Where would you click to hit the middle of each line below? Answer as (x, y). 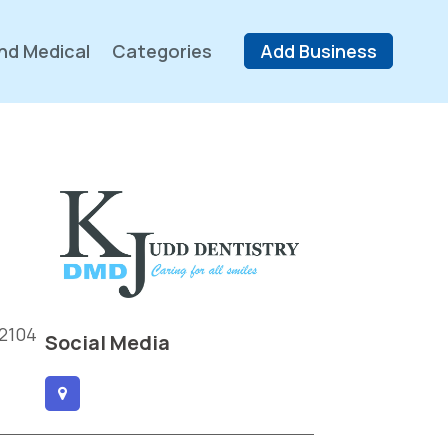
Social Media (107, 342)
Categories (161, 51)
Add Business (318, 51)
